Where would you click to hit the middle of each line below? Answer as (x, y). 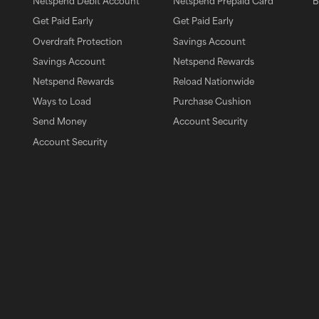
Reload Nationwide (213, 81)
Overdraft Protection (77, 41)
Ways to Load (62, 101)
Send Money (59, 121)
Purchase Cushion (212, 101)
